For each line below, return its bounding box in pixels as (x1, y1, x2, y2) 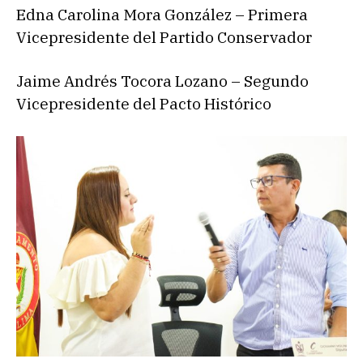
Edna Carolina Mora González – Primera (16, 5, 308, 25)
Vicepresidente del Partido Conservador (16, 28, 312, 48)
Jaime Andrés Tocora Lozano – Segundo (16, 71, 309, 92)
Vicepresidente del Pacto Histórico (16, 94, 271, 114)
